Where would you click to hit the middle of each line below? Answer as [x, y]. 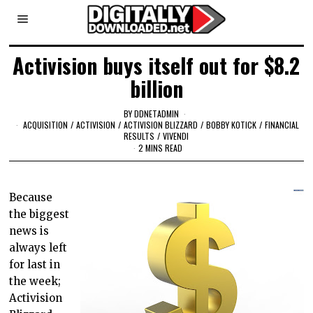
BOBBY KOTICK [232, 124]
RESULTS [139, 136]
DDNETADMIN [157, 113]
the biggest [39, 214]
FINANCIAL [282, 124]
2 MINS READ [160, 148]
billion [156, 88]
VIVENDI [176, 136]
